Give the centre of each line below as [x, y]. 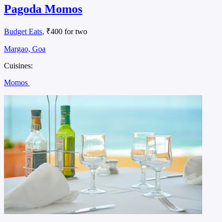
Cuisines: [18, 66]
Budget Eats [23, 32]
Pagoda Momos [43, 9]
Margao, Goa [25, 49]
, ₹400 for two [65, 32]
